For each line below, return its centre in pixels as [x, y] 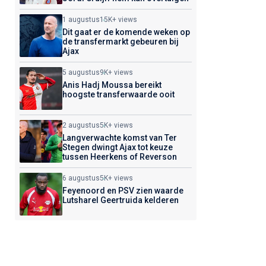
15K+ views [118, 20]
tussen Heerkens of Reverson [119, 157]
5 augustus [81, 72]
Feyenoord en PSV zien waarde [123, 191]
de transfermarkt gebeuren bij [120, 42]
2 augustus [81, 125]
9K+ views [116, 72]
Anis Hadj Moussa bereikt [112, 85]
